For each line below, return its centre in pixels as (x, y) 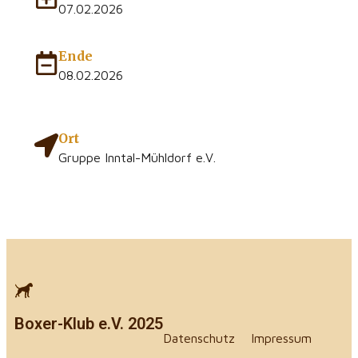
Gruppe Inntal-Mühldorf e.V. (137, 157)
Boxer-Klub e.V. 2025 (89, 323)
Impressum (281, 338)
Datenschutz (199, 338)
